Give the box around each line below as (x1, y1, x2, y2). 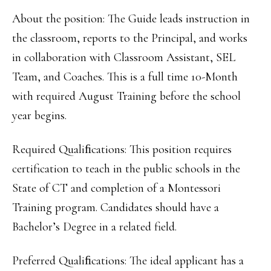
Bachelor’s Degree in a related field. (12, 220, 177, 234)
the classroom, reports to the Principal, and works (12, 31, 247, 45)
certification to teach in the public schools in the (12, 162, 240, 176)
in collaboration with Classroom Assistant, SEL (12, 50, 235, 65)
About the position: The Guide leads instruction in (12, 11, 250, 26)
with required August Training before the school (12, 89, 241, 103)
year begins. (12, 108, 67, 123)
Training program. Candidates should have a (12, 200, 219, 215)
